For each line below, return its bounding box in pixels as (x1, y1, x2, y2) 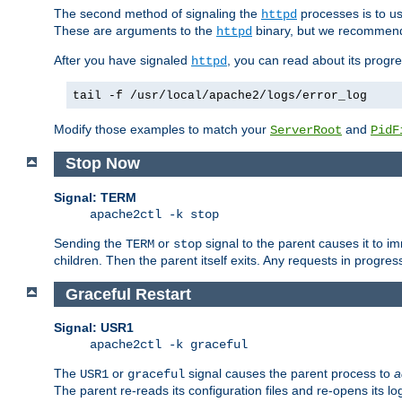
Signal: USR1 (54, 320, 134, 336)
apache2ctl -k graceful (90, 337, 248, 353)
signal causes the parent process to (185, 366, 394, 381)
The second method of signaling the (54, 5, 261, 21)
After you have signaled (54, 52, 191, 67)
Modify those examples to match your (54, 121, 270, 136)
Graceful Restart (65, 284, 191, 303)
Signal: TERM (54, 190, 136, 205)
